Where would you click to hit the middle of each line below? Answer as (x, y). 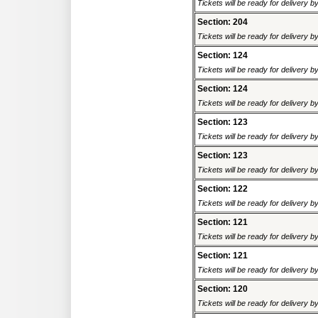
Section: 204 (223, 22)
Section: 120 (223, 289)
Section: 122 (223, 189)
